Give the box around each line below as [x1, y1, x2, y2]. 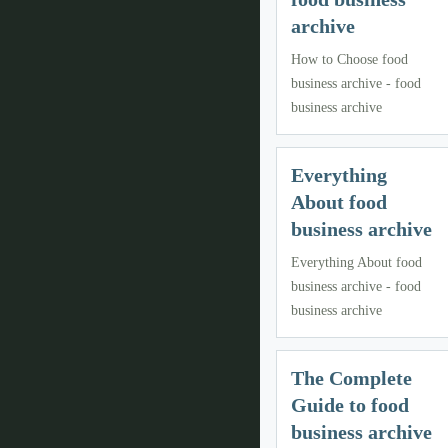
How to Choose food [291, 52, 408, 68]
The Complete [291, 367, 412, 390]
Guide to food [291, 394, 409, 417]
